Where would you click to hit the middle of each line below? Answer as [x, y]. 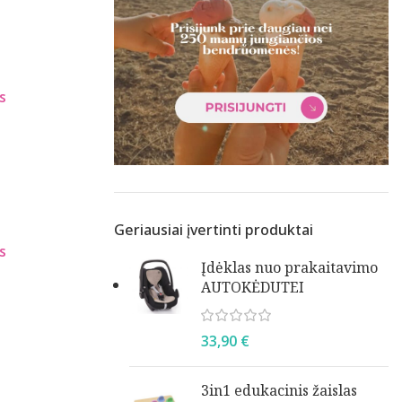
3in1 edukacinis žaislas [279, 390]
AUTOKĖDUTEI [253, 287]
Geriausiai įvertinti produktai [214, 229]
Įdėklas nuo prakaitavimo [289, 267]
